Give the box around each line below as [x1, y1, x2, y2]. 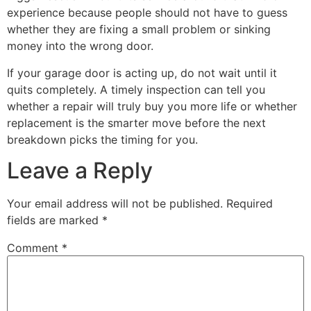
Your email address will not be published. [7, 196, 223, 211]
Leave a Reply [7, 157, 153, 185]
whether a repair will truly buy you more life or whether [7, 99, 297, 113]
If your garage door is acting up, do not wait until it [7, 65, 277, 80]
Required [226, 196, 273, 211]
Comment [7, 241, 62, 255]
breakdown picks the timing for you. [7, 132, 198, 146]
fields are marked [7, 213, 102, 228]
